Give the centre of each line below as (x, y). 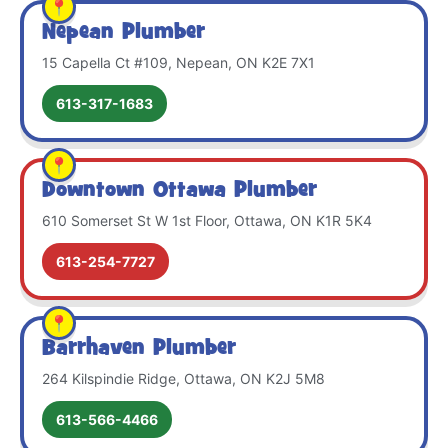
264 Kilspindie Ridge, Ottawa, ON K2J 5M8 (183, 378)
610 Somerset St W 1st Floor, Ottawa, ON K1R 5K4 (207, 220)
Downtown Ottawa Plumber (179, 190)
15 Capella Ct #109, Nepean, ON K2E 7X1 (178, 62)
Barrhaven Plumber (139, 348)
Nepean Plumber (123, 32)
